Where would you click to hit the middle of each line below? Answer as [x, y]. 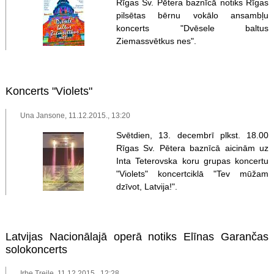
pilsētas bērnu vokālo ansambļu [192, 16]
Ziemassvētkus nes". [156, 41]
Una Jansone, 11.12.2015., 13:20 [76, 115]
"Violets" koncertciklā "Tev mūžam [192, 173]
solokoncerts [36, 249]
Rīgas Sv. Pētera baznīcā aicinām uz [192, 148]
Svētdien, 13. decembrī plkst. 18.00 [192, 135]
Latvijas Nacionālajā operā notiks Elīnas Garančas [137, 236]
